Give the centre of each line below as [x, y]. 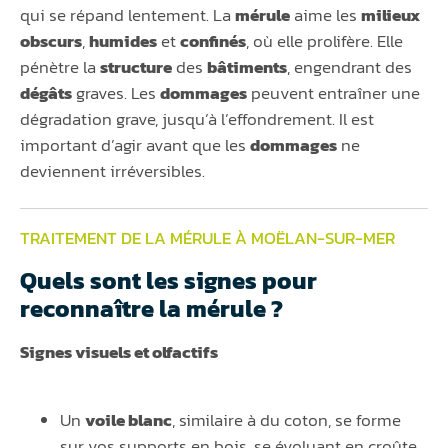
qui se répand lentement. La [127, 15]
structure [136, 67]
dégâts [46, 93]
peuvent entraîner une [333, 93]
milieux [390, 15]
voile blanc [128, 420]
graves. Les [116, 93]
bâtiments [247, 67]
